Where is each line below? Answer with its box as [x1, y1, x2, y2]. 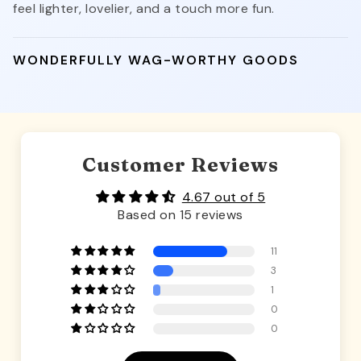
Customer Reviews [82, 153, 279, 177]
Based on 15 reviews [118, 206, 243, 224]
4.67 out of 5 [181, 189, 266, 206]
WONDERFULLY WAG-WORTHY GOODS [13, 52, 299, 69]
